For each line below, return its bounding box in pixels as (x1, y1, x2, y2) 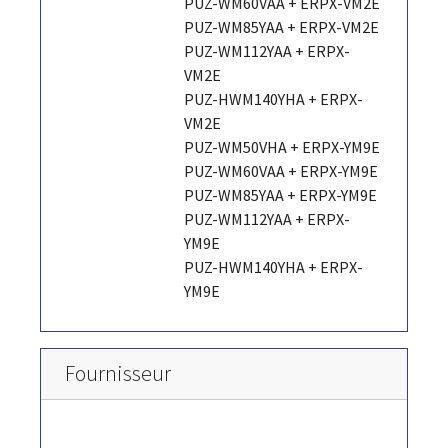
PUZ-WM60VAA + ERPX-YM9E (184, 160, 379, 181)
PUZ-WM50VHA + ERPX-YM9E (184, 136, 381, 157)
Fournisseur (65, 359, 171, 387)
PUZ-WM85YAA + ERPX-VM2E (184, 16, 380, 37)
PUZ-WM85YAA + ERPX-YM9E (184, 184, 378, 205)
